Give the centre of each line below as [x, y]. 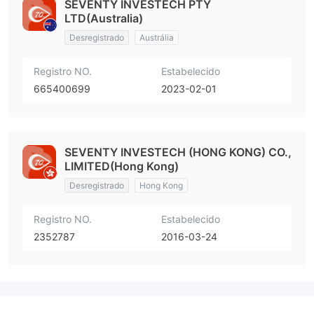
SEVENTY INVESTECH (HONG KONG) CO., [178, 152]
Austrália [157, 38]
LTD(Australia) [104, 19]
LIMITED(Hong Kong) [122, 166]
